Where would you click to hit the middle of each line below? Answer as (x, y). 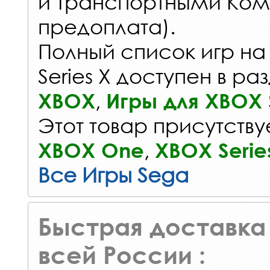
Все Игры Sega (113, 175)
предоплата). (107, 27)
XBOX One (91, 150)
